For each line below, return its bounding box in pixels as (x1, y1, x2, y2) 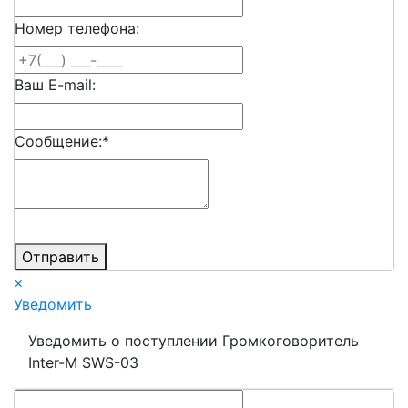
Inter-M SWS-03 (28, 353, 138, 372)
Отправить (22, 248, 99, 267)
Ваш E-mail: (15, 76, 96, 95)
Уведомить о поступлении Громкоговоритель (28, 331, 359, 351)
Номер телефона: (15, 19, 139, 38)
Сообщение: (15, 132, 102, 151)
